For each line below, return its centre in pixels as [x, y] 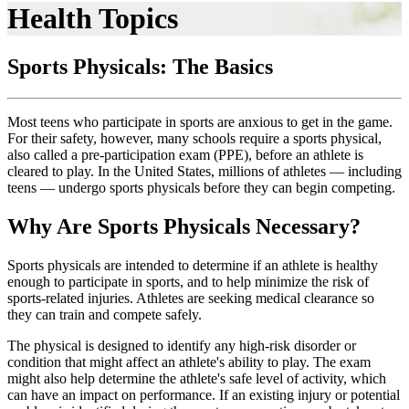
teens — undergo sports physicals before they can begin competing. [201, 188]
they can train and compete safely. [105, 315]
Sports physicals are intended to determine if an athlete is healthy [193, 266]
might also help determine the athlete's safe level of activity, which [197, 379]
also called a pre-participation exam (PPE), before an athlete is [185, 155]
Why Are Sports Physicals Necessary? [184, 227]
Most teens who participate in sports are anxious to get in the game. [200, 122]
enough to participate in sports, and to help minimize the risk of [188, 282]
